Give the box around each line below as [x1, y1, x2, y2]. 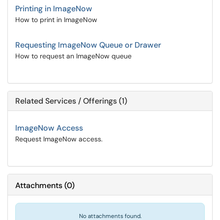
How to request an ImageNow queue [15, 52, 132, 60]
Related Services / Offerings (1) [15, 96, 127, 106]
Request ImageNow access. [15, 135, 103, 143]
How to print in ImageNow [15, 15, 97, 24]
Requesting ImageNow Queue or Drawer [15, 40, 161, 50]
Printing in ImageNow [15, 3, 92, 14]
